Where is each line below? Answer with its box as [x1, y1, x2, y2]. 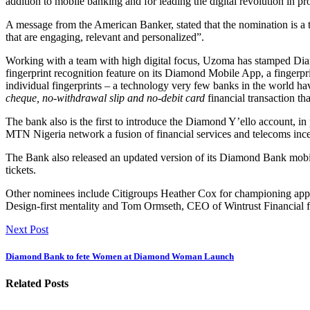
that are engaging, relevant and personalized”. [6, 30, 204, 43]
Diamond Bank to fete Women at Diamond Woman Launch [6, 251, 234, 262]
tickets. [6, 163, 36, 176]
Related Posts [6, 277, 69, 290]
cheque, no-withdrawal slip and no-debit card [6, 91, 208, 104]
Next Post [6, 223, 48, 235]
